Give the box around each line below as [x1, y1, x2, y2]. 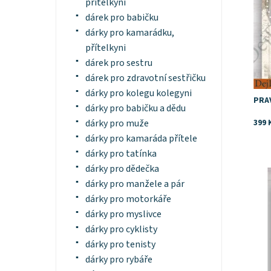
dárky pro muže [85, 117, 149, 131]
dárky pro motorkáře [85, 192, 171, 206]
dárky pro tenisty [85, 238, 155, 252]
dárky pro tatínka [85, 147, 157, 161]
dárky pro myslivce [85, 207, 162, 221]
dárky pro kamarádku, [85, 26, 174, 40]
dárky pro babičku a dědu [85, 102, 186, 116]
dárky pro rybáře [85, 253, 152, 267]
